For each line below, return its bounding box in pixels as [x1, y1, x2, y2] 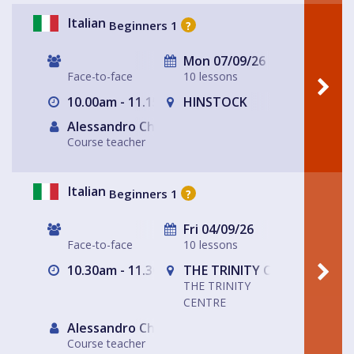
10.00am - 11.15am [64, 93, 178, 111]
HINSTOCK [180, 93, 247, 111]
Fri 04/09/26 [180, 220, 254, 239]
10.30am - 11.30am [64, 262, 178, 280]
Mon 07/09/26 [180, 52, 265, 70]
